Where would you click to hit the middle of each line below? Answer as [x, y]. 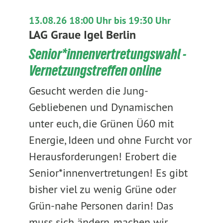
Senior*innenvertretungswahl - [107, 54]
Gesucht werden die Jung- [88, 91]
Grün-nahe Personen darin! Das [101, 206]
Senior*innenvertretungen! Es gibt [108, 173]
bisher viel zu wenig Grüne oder [102, 189]
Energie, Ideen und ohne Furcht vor [110, 140]
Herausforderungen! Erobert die [103, 156]
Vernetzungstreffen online [95, 70]
